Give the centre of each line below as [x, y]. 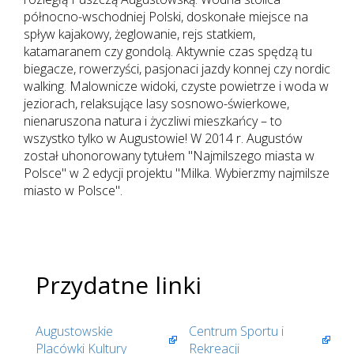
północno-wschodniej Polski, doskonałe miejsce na [166, 17]
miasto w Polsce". [73, 191]
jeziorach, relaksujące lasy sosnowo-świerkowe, [156, 104]
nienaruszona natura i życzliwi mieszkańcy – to [153, 121]
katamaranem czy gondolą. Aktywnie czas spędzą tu [168, 52]
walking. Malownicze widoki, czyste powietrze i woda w [176, 87]
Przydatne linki [119, 285]
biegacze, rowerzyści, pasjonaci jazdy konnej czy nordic [177, 69]
